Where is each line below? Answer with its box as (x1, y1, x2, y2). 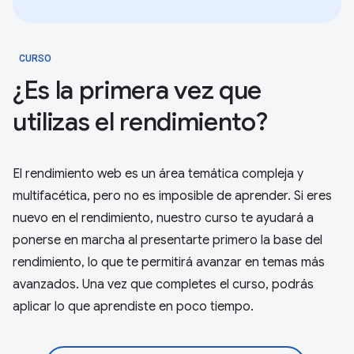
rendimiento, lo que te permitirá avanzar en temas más (13, 254, 325, 271)
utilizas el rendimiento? (13, 106, 268, 138)
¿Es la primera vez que (13, 74, 262, 107)
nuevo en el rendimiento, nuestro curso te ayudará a (13, 210, 314, 227)
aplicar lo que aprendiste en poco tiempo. (13, 299, 254, 315)
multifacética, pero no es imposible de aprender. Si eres (13, 188, 332, 205)
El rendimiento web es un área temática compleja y (13, 166, 303, 183)
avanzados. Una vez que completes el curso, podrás (13, 277, 314, 293)
